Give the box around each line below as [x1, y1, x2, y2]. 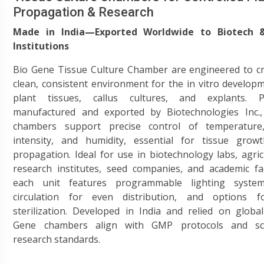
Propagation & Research [13, 5, 154, 19]
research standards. [13, 233, 101, 246]
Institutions [13, 39, 70, 52]
